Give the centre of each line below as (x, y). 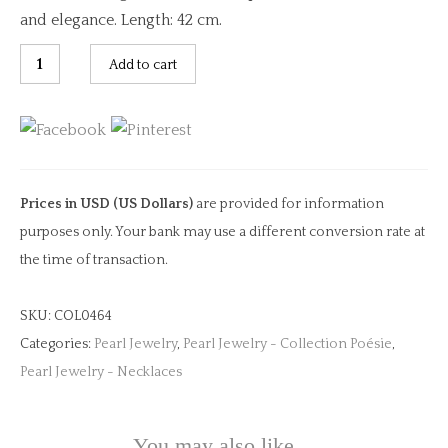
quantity (50, 225)
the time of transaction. (94, 260)
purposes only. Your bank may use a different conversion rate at (222, 232)
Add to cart (143, 65)
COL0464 (83, 316)
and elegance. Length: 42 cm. (121, 20)
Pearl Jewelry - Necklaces (101, 372)
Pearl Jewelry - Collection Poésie (287, 344)
